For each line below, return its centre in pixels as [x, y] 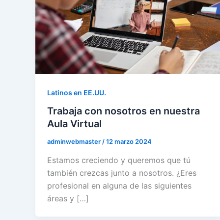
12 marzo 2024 [129, 142]
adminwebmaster [75, 142]
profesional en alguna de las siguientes [119, 185]
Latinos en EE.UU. [77, 92]
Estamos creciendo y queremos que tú [119, 160]
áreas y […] [68, 198]
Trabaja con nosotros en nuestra [124, 111]
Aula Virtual [74, 124]
